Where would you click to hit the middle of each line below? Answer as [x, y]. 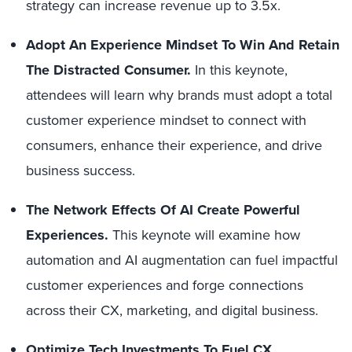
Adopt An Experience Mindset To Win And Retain [183, 45]
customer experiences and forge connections [165, 285]
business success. [81, 170]
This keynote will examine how [206, 235]
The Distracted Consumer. [110, 70]
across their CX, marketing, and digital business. [172, 310]
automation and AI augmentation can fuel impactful [182, 260]
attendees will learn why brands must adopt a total [179, 95]
